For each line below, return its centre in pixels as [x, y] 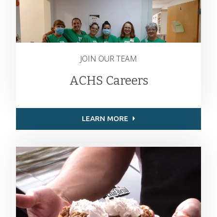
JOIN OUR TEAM [108, 58]
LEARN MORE [106, 118]
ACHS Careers [108, 81]
